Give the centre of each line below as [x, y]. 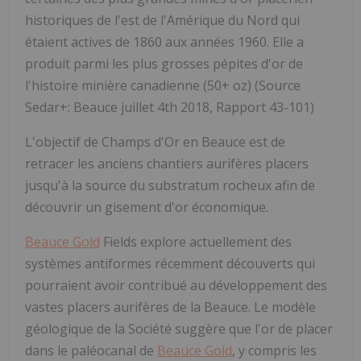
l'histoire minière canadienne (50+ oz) [140, 85]
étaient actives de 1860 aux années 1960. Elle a [164, 41]
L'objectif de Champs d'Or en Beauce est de [155, 141]
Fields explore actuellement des [196, 241]
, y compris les [274, 350]
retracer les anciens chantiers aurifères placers [167, 163]
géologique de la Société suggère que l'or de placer [179, 328]
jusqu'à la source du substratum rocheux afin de [170, 185]
